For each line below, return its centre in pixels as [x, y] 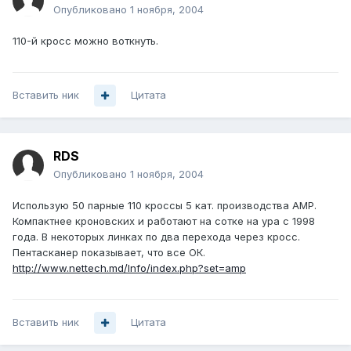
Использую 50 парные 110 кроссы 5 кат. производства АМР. [165, 206]
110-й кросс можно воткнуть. [85, 41]
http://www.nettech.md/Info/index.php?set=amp [129, 268]
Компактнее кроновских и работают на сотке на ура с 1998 [164, 221]
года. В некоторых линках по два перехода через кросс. [156, 237]
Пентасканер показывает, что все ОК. [109, 253]
